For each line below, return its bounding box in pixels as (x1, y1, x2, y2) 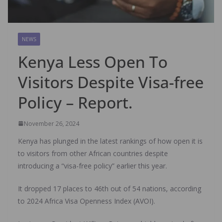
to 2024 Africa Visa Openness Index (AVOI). (18, 196, 155, 206)
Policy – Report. (18, 91, 133, 113)
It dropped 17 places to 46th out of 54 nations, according (18, 183, 201, 193)
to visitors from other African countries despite (18, 148, 168, 158)
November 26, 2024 (24, 119, 79, 128)
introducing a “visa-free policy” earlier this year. (18, 161, 167, 170)
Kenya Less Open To (18, 51, 167, 72)
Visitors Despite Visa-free (18, 71, 204, 93)
